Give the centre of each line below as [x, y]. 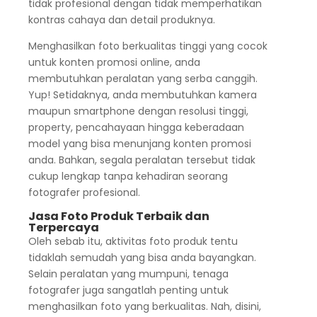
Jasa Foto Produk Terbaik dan [119, 217]
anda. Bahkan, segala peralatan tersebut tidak [142, 160]
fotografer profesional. [84, 193]
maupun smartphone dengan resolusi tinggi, [138, 111]
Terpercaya [63, 228]
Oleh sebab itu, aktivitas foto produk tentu [133, 242]
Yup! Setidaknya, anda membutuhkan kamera [142, 95]
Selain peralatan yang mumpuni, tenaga [128, 274]
